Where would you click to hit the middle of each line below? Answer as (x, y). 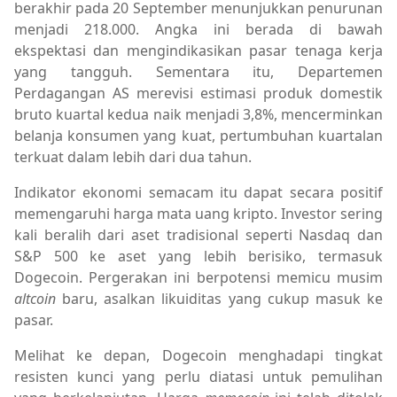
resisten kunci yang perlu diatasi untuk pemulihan (198, 376)
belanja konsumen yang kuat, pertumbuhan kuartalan (198, 135)
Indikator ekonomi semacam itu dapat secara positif (198, 192)
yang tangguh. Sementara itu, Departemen (198, 71)
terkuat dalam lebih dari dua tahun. (133, 156)
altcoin (35, 298)
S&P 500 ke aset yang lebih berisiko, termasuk (198, 256)
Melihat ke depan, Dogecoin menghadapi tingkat (198, 355)
